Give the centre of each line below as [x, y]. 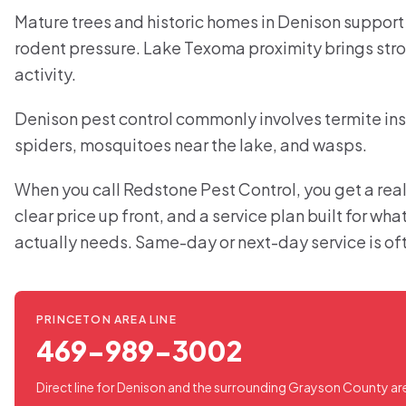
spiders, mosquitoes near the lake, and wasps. [191, 145]
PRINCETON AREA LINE [106, 319]
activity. [45, 74]
